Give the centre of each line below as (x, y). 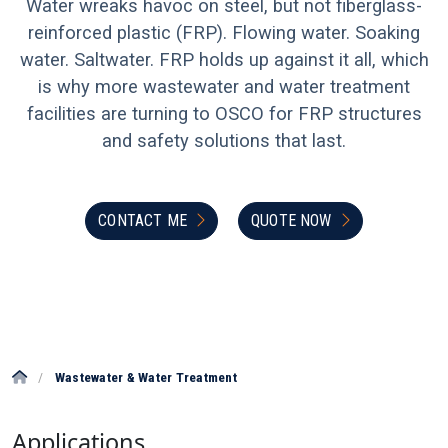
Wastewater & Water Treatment (145, 377)
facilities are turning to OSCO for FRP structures (224, 113)
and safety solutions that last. (224, 140)
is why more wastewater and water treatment (224, 86)
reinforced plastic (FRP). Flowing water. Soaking (224, 32)
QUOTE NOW (291, 220)
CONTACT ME (142, 220)
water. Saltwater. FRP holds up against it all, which (224, 59)
